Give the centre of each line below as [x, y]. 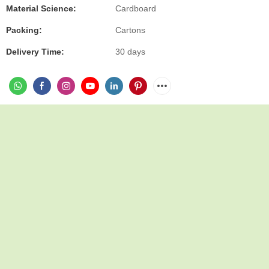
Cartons [130, 30]
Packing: [24, 30]
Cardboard [136, 8]
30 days [130, 52]
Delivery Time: [35, 52]
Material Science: [41, 8]
